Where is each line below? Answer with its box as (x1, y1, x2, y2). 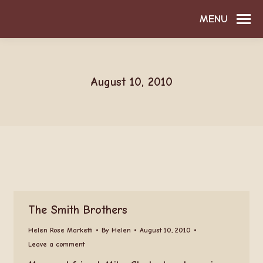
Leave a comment (28, 240, 85, 248)
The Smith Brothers (28, 203, 127, 217)
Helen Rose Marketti (28, 226, 93, 234)
